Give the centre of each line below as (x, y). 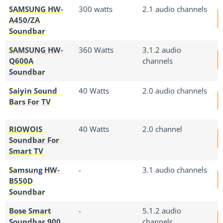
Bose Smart (30, 210)
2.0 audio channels (175, 90)
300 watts (96, 9)
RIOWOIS (26, 129)
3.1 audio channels (175, 169)
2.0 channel (162, 129)
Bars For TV (30, 101)
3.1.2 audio (162, 50)
